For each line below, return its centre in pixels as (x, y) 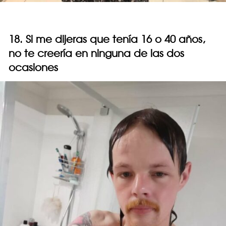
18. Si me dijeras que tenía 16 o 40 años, (107, 39)
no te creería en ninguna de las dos (96, 53)
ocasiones (33, 67)
